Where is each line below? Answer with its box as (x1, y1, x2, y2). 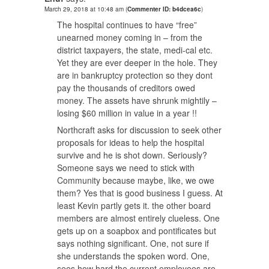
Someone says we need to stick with (57, 162, 195, 174)
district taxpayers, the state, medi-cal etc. (57, 44, 213, 56)
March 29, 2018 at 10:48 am (44, 5, 125, 14)
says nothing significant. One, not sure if (57, 237, 209, 250)
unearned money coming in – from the (57, 31, 202, 44)
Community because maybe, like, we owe (57, 174, 214, 187)
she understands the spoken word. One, (57, 250, 210, 262)
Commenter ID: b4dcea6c (127, 5, 201, 14)
